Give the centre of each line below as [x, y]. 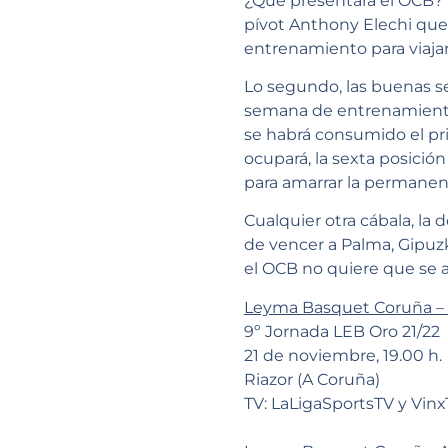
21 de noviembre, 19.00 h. [343, 355]
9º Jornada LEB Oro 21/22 [342, 331]
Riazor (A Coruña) [312, 379]
